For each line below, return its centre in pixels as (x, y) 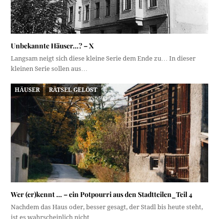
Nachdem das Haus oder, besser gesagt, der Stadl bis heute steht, (107, 207)
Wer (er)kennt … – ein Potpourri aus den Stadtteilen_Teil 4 (102, 194)
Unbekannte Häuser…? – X (53, 46)
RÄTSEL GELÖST (73, 90)
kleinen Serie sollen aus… (49, 69)
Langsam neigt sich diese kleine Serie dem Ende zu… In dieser (103, 59)
